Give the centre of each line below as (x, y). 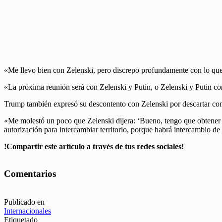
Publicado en (24, 202)
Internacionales (28, 211)
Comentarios (30, 173)
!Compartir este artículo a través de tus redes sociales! (94, 147)
